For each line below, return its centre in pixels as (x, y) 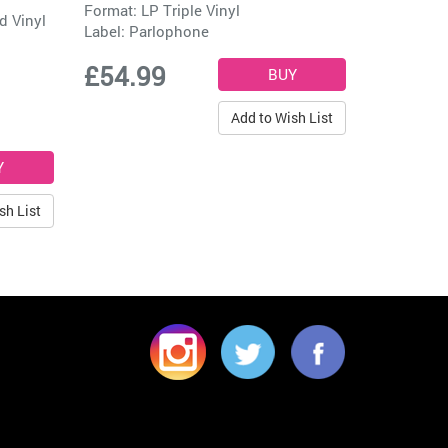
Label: (106, 31)
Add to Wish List (282, 118)
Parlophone (168, 31)
